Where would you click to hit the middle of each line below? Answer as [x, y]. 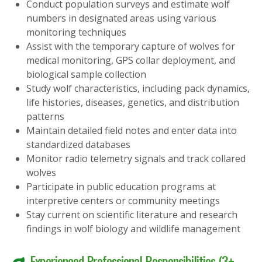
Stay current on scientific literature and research [132, 215]
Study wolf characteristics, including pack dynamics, [138, 89]
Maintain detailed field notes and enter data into [132, 131]
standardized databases [78, 145]
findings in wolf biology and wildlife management [133, 229]
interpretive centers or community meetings [123, 201]
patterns [45, 117]
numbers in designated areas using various [121, 18]
